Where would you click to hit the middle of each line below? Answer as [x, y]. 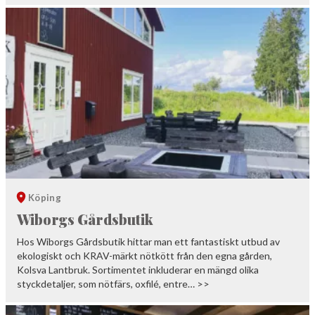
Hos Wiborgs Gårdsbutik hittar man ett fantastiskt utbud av [148, 242]
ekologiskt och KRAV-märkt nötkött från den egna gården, [144, 256]
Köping [45, 198]
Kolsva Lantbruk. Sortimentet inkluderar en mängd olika [138, 270]
